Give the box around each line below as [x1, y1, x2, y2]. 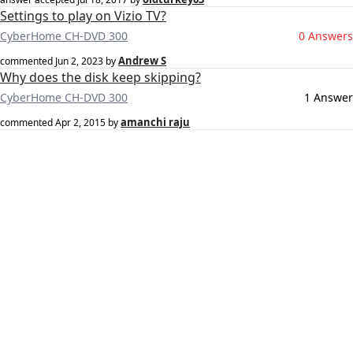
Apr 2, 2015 [55, 116, 106, 130]
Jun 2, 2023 [55, 54, 103, 69]
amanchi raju [121, 115, 190, 130]
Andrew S [118, 54, 166, 69]
